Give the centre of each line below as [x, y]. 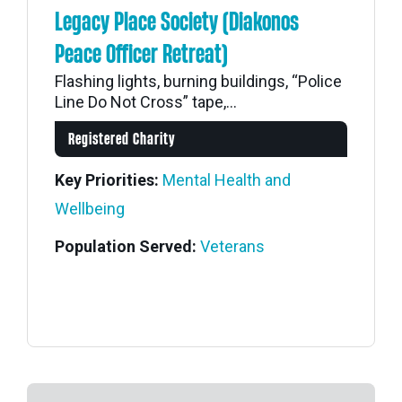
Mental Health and [227, 180]
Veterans [232, 246]
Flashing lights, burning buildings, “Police [198, 81]
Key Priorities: [107, 180]
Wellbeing [90, 209]
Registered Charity [122, 140]
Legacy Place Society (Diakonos [177, 22]
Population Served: [126, 246]
